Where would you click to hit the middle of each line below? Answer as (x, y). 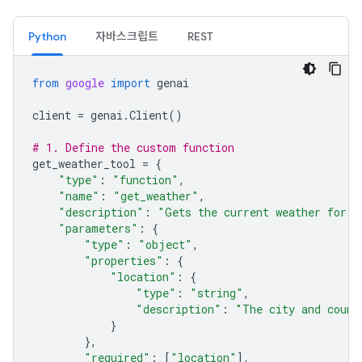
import (130, 83)
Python (47, 36)
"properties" (124, 261)
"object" (165, 244)
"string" (217, 293)
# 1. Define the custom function (133, 147)
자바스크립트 (127, 36)
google (85, 83)
